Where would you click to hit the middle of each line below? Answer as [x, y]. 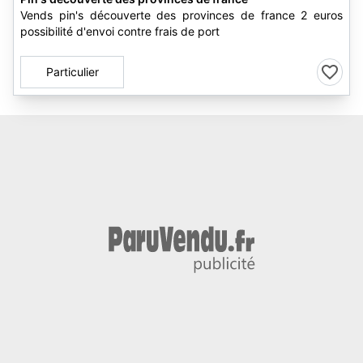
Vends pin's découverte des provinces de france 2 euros [181, 15]
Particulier [72, 72]
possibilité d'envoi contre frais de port [120, 31]
